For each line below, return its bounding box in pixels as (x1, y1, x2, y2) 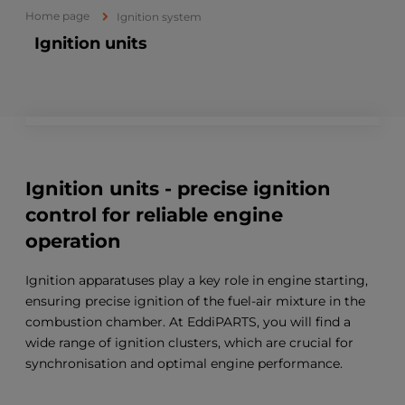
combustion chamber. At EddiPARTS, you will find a (25, 313, 351, 330)
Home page (25, 9, 89, 23)
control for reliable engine (25, 203, 283, 227)
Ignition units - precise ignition (25, 177, 331, 201)
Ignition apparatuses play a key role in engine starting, (25, 271, 368, 288)
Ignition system (117, 10, 202, 24)
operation (25, 230, 121, 253)
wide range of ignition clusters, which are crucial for (25, 334, 353, 351)
